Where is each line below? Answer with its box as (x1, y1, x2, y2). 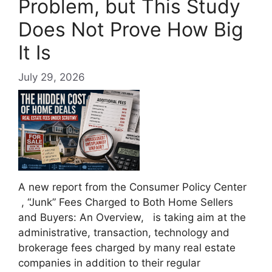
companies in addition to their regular (18, 257, 200, 270)
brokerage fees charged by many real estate (18, 242, 236, 254)
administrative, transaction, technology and (18, 226, 229, 239)
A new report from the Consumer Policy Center (18, 181, 246, 194)
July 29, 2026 (18, 70, 85, 83)
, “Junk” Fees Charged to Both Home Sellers (18, 196, 233, 209)
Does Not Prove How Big (18, 18, 243, 41)
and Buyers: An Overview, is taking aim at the (18, 211, 246, 224)
